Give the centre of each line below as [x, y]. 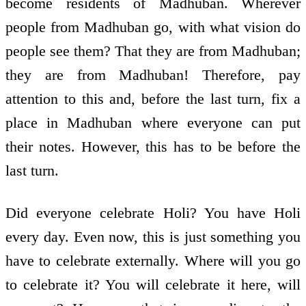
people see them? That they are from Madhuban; [153, 51]
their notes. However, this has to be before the [153, 146]
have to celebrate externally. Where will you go [153, 261]
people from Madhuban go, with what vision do [153, 27]
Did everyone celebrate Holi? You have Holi [153, 213]
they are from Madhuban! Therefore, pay [153, 74]
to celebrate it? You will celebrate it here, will [153, 285]
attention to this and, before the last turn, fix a [153, 98]
